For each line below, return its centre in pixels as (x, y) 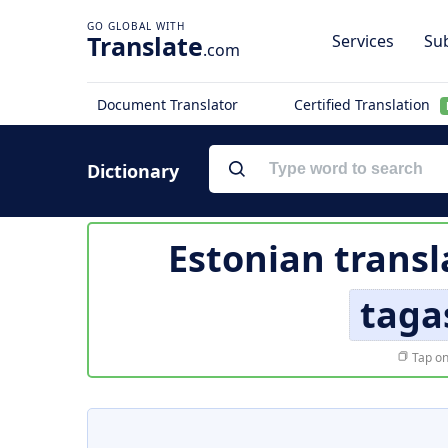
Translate (145, 46)
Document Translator (167, 104)
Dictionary (133, 171)
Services (363, 41)
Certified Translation (363, 104)
